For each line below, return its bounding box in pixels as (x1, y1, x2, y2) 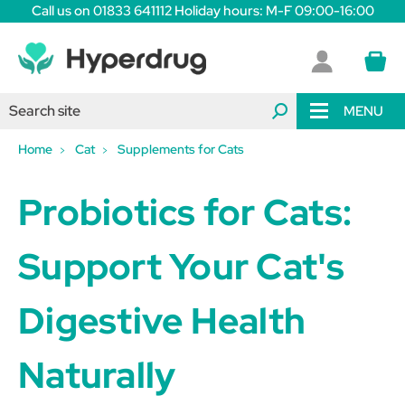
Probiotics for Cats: (18, 188, 352, 236)
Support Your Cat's (18, 242, 345, 290)
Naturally (18, 351, 176, 399)
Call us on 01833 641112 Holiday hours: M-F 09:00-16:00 (31, 2, 374, 20)
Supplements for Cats (118, 141, 244, 157)
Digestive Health (18, 297, 306, 344)
